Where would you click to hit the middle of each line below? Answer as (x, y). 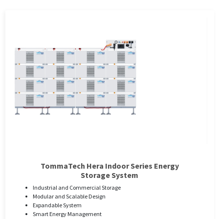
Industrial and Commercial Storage (77, 188)
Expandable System (57, 205)
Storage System (109, 175)
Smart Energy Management (67, 214)
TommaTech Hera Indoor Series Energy (109, 166)
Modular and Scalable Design (69, 197)
